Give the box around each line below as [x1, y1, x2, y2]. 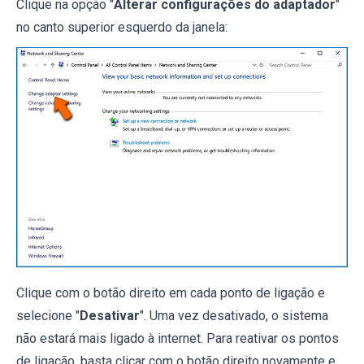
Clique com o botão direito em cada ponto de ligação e [16, 284, 325, 301]
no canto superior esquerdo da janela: [16, 19, 227, 36]
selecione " [16, 307, 80, 323]
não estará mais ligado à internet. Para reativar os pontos [16, 330, 339, 346]
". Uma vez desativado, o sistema [140, 307, 328, 323]
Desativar [80, 307, 140, 323]
